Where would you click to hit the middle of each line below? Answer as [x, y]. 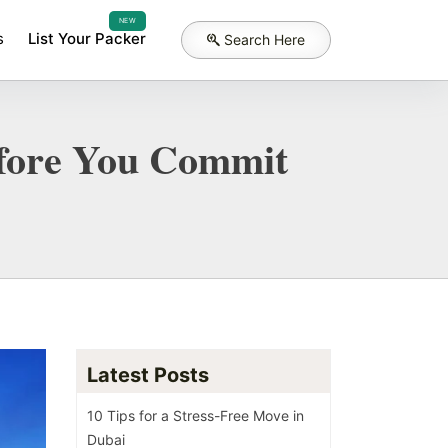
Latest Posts [148, 374]
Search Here [264, 39]
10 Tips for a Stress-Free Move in [195, 415]
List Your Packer [87, 38]
